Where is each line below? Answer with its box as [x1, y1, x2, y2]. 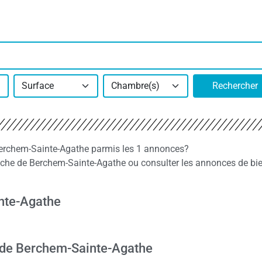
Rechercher [212, 80, 258, 91]
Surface [21, 80, 54, 91]
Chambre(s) [111, 80, 160, 91]
